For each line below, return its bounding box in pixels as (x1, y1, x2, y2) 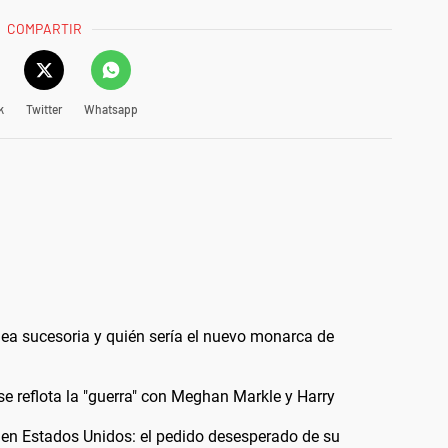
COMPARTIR (7, 20, 83, 37)
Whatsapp (83, 102, 138, 116)
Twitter (25, 102, 62, 116)
